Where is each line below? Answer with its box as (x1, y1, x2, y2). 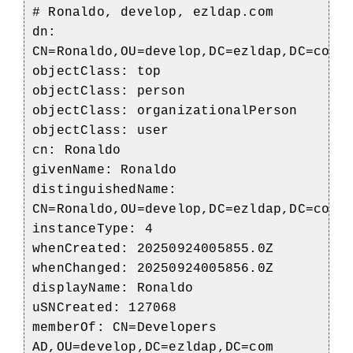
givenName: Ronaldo (32, 162, 177, 177)
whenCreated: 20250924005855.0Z (32, 241, 273, 256)
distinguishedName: (32, 182, 177, 197)
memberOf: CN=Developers (32, 320, 217, 335)
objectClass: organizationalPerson (32, 103, 298, 118)
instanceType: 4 (32, 221, 153, 236)
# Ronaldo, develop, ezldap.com (32, 5, 273, 20)
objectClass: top (32, 64, 162, 79)
